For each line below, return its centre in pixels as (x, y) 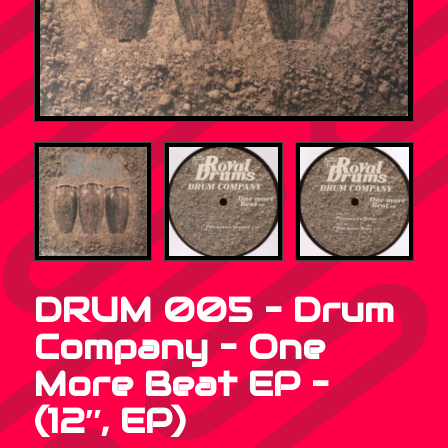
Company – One (179, 347)
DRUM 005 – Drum (213, 310)
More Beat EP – (181, 384)
